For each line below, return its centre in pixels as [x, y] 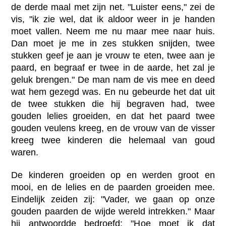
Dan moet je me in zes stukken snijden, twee [113, 44]
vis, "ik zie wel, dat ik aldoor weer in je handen [113, 19]
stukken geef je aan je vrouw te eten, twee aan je [113, 56]
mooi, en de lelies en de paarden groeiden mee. [113, 187]
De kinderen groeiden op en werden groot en [113, 175]
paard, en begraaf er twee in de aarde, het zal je [113, 68]
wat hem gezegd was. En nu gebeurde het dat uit [113, 92]
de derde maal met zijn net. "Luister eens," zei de [113, 7]
